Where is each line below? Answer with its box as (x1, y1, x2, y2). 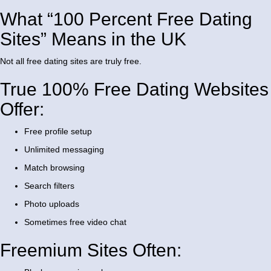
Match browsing (24, 163, 85, 173)
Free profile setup (24, 126, 92, 137)
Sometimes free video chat (24, 217, 126, 227)
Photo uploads (24, 199, 79, 209)
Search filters (24, 181, 74, 191)
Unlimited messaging (24, 145, 104, 155)
